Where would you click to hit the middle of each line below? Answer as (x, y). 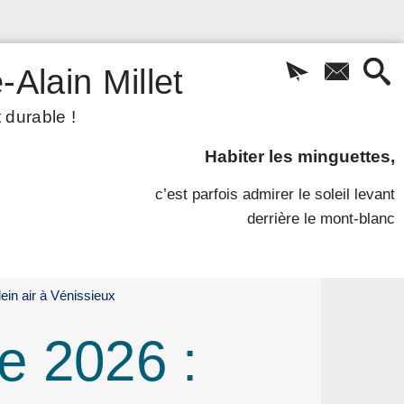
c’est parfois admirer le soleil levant (275, 194)
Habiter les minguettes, (300, 156)
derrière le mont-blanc (321, 219)
